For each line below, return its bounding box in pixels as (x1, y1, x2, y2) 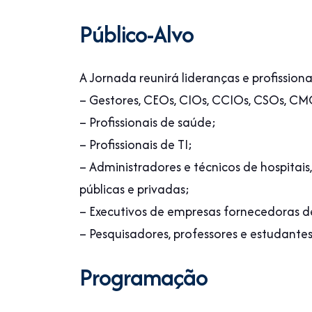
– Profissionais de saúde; (79, 113, 216, 132)
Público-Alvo (79, 17, 194, 51)
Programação (79, 260, 208, 294)
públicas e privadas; (79, 180, 189, 198)
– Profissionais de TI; (79, 135, 192, 154)
